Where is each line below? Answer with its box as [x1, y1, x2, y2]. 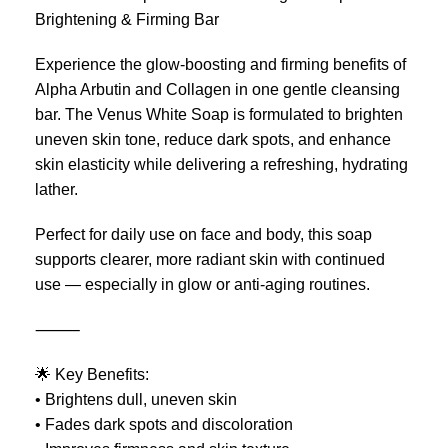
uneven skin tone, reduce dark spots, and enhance [35, 131, 391, 148]
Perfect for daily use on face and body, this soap [35, 226, 372, 243]
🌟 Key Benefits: [35, 366, 149, 383]
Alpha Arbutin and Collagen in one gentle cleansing [35, 81, 400, 98]
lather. [35, 181, 78, 198]
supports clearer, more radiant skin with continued [35, 251, 385, 268]
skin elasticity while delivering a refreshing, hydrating [35, 156, 408, 173]
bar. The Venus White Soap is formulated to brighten [35, 106, 403, 123]
